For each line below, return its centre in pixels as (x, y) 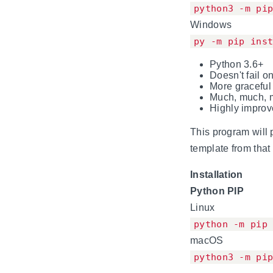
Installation (217, 174)
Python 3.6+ (237, 64)
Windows (211, 24)
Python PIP (217, 191)
